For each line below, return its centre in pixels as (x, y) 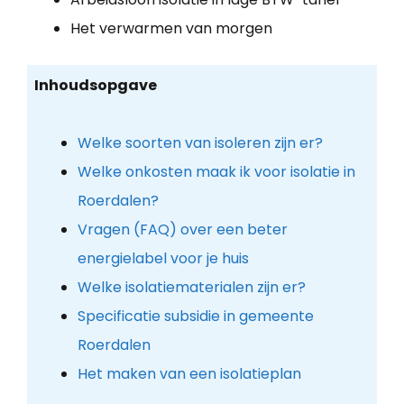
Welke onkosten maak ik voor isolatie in (216, 172)
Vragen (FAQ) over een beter (182, 230)
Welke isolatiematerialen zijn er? (191, 288)
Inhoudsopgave (95, 86)
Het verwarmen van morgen (171, 28)
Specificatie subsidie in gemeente (195, 317)
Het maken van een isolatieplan (189, 374)
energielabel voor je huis (163, 259)
